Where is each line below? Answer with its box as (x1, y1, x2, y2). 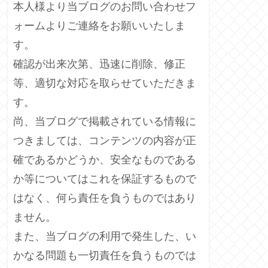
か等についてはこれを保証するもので (13, 172, 196, 185)
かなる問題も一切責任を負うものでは (13, 249, 196, 261)
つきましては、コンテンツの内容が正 (13, 134, 196, 147)
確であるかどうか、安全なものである (13, 153, 196, 166)
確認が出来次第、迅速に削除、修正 (13, 57, 185, 70)
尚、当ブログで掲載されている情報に (13, 115, 196, 127)
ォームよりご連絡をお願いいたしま (13, 19, 185, 32)
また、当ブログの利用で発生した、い (13, 230, 196, 242)
